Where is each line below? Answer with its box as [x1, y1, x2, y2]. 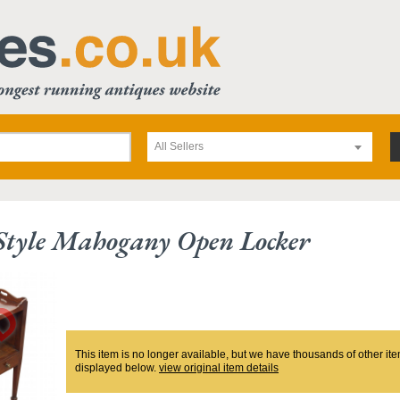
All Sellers [154, 140, 204, 153]
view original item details [159, 362, 279, 374]
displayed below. [75, 362, 159, 374]
